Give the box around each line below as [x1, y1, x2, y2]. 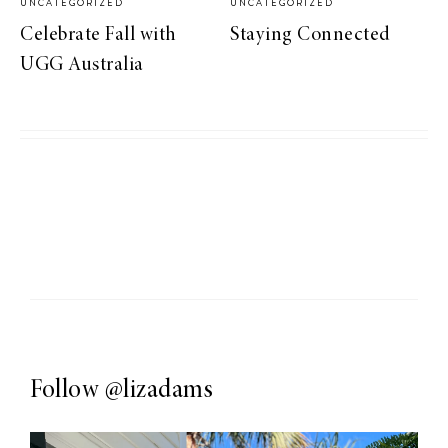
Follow [30, 377, 105, 404]
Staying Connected [230, 25, 391, 45]
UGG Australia [20, 55, 144, 75]
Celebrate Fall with [20, 25, 177, 45]
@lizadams [104, 377, 213, 404]
